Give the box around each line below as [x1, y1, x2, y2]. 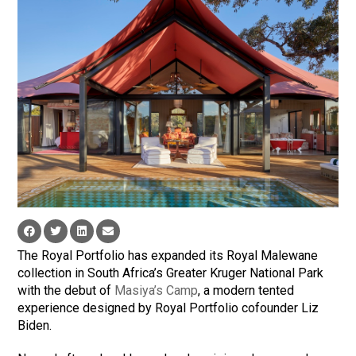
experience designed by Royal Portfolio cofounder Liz [17, 300, 319, 316]
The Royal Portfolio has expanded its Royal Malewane [17, 248, 319, 264]
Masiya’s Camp [114, 283, 199, 299]
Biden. [17, 318, 52, 334]
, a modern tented [198, 283, 295, 299]
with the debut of [17, 283, 115, 299]
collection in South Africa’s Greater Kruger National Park [17, 265, 324, 281]
